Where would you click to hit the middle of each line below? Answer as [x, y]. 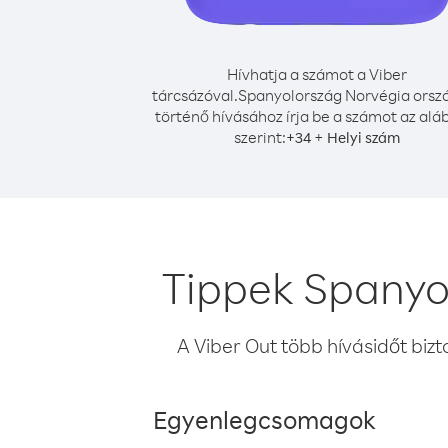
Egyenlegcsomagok [264, 419]
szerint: [260, 137]
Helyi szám [363, 137]
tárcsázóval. [195, 95]
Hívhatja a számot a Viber [317, 74]
